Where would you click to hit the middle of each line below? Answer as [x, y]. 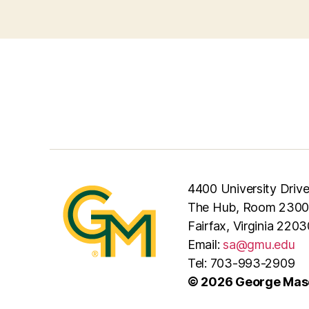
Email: [206, 244]
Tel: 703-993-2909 [241, 263]
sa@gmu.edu [259, 244]
